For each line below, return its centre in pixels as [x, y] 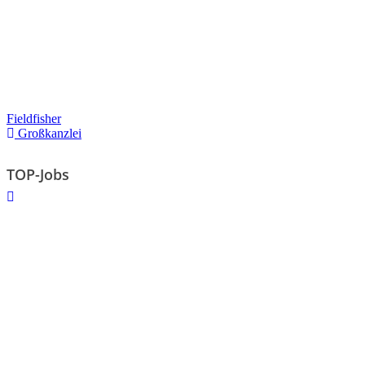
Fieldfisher [34, 118]
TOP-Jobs [38, 174]
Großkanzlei [48, 133]
